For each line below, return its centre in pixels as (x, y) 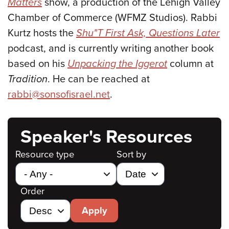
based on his (38, 64)
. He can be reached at (99, 79)
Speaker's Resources (106, 136)
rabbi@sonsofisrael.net (59, 94)
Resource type (45, 154)
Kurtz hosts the (42, 33)
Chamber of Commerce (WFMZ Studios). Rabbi (112, 18)
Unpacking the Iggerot (117, 64)
